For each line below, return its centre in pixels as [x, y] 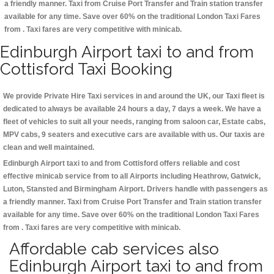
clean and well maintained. [49, 148]
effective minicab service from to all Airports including [98, 176]
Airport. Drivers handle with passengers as [192, 189]
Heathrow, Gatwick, [227, 176]
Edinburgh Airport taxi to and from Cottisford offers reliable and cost [121, 164]
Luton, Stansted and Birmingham [60, 189]
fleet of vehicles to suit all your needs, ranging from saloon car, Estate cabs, [134, 122]
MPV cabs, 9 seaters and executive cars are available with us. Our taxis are [134, 135]
